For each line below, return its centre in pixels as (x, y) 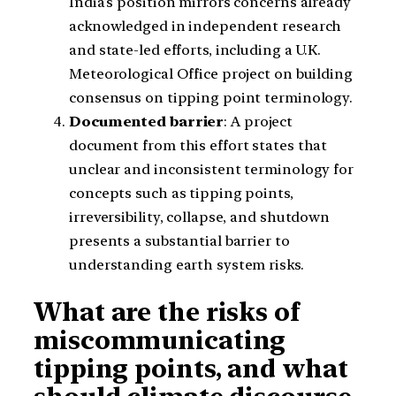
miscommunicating (160, 341)
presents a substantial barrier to (179, 241)
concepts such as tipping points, (181, 194)
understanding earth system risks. (187, 265)
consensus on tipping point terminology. (211, 98)
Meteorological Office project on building (211, 74)
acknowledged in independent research (206, 27)
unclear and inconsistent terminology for (211, 170)
